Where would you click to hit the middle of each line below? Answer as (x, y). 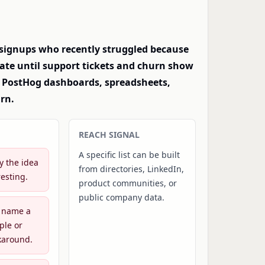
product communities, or (128, 183)
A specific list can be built (130, 155)
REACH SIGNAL (109, 135)
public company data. (122, 197)
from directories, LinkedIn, (132, 169)
